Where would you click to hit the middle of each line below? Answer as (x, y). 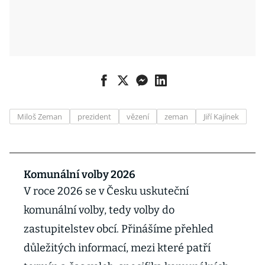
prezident (94, 117)
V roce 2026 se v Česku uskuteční (106, 191)
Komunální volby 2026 (80, 174)
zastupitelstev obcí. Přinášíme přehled (119, 229)
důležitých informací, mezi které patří (117, 248)
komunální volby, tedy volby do (99, 210)
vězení (138, 117)
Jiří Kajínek (221, 117)
